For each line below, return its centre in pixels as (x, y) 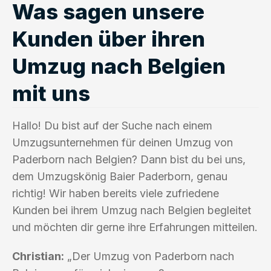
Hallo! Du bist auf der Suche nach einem (112, 125)
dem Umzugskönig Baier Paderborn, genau (120, 176)
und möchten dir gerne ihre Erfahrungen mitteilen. (135, 227)
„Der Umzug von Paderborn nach (149, 256)
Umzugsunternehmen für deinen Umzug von (122, 142)
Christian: (38, 256)
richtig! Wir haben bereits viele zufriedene (116, 193)
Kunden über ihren (109, 38)
